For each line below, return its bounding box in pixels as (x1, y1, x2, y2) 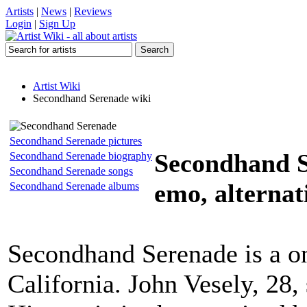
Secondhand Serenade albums (10, 180, 139, 192)
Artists (5, 5, 34, 17)
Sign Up (39, 18, 75, 29)
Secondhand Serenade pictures (10, 135, 142, 147)
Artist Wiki (33, 80, 80, 92)
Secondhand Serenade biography (10, 150, 152, 162)
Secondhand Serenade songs (10, 165, 133, 177)
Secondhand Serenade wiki (33, 93, 151, 104)
